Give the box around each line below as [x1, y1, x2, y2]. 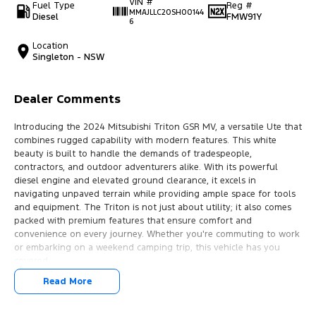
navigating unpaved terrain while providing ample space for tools [14, 188, 296, 200]
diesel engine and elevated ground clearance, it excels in [14, 175, 256, 187]
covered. [14, 255, 50, 267]
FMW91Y [226, 11, 262, 23]
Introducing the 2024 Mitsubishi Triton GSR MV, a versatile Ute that [14, 121, 302, 133]
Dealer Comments [14, 91, 121, 107]
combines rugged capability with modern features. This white [14, 135, 276, 147]
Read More [42, 276, 92, 288]
